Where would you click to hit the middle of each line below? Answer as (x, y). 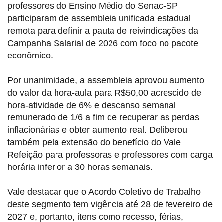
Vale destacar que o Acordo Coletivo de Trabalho (104, 192)
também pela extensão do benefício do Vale (94, 142)
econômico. (30, 56)
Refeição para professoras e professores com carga (110, 155)
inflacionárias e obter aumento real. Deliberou (97, 130)
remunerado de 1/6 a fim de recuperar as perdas (103, 118)
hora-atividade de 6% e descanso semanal (92, 105)
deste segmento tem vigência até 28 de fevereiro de (110, 204)
